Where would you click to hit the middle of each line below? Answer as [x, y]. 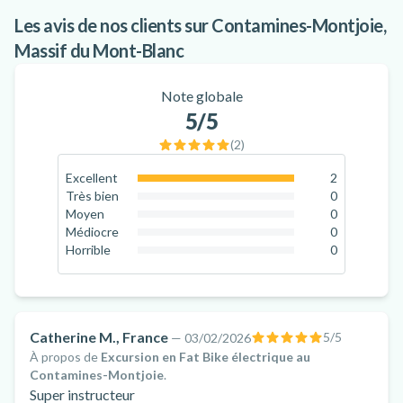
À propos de [65, 357]
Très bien [92, 196]
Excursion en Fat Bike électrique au [206, 357]
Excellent [92, 178]
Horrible [88, 250]
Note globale [201, 96]
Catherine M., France [99, 337]
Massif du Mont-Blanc [99, 50]
